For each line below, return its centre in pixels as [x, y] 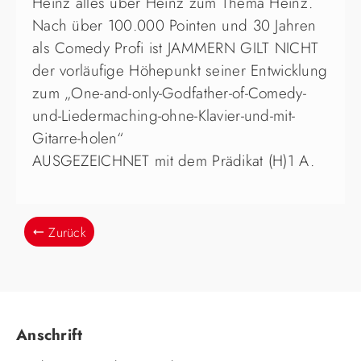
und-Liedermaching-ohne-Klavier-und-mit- [164, 116]
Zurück [68, 233]
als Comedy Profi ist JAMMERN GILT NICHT [176, 48]
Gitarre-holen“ [78, 139]
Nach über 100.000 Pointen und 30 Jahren [174, 26]
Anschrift [50, 335]
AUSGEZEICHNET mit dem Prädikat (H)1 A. [173, 161]
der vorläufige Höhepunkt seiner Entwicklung [180, 71]
